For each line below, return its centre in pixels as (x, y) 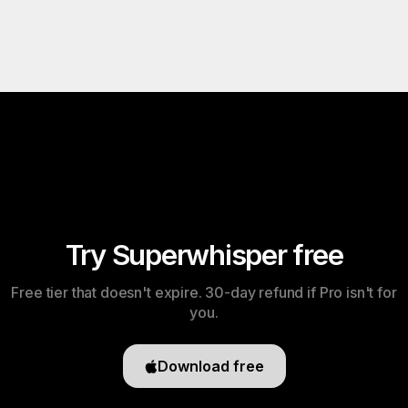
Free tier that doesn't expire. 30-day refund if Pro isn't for (204, 292)
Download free (210, 366)
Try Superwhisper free (204, 255)
